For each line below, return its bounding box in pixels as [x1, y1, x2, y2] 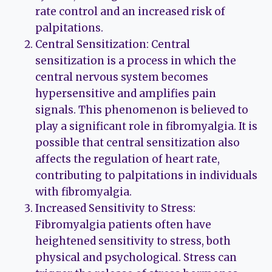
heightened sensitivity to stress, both [35, 234, 231, 248]
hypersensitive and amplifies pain [35, 87, 216, 101]
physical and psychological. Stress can [35, 251, 237, 265]
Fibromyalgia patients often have [35, 218, 211, 232]
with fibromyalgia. [35, 185, 132, 199]
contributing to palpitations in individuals [35, 169, 257, 183]
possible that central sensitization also [35, 136, 240, 150]
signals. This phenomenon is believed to [35, 103, 248, 117]
